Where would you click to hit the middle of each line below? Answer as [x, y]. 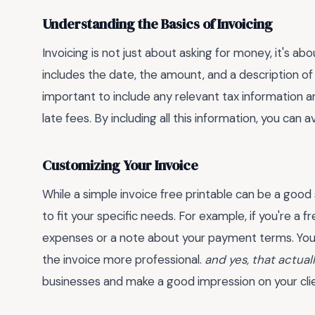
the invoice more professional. [123, 260]
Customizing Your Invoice [120, 165]
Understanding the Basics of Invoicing [157, 24]
